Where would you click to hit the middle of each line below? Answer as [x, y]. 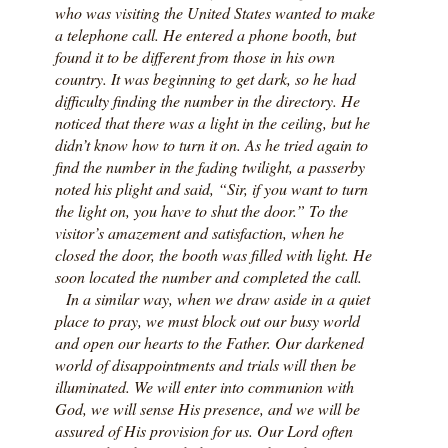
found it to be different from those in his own [194, 56]
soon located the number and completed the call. [208, 276]
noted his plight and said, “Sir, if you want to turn [211, 188]
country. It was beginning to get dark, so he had [205, 78]
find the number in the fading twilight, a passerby [209, 166]
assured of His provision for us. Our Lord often [203, 430]
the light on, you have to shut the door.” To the [201, 210]
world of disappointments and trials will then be [205, 364]
